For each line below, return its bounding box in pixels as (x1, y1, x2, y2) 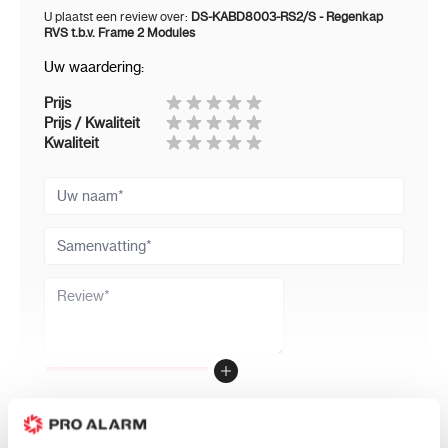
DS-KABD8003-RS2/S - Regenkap (191, 9, 383, 25)
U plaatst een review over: (44, 9, 191, 25)
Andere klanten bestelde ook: (20, 414, 343, 444)
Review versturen (70, 376, 184, 395)
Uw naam (43, 177, 104, 196)
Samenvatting (43, 227, 132, 246)
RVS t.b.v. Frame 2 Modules (44, 25, 195, 41)
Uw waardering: (44, 58, 144, 77)
